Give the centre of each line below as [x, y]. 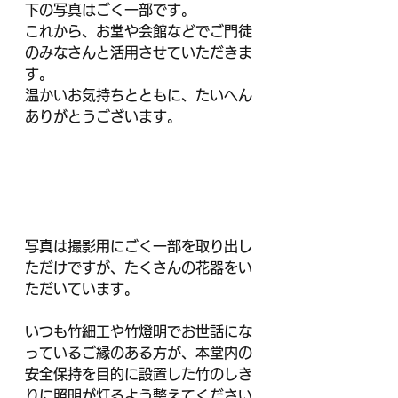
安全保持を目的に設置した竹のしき [139, 374]
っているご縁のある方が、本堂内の [139, 353]
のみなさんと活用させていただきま [139, 52]
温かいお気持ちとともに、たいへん [139, 95]
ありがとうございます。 [103, 116]
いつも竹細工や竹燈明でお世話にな [139, 332]
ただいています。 [82, 289]
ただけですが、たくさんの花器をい [139, 268]
